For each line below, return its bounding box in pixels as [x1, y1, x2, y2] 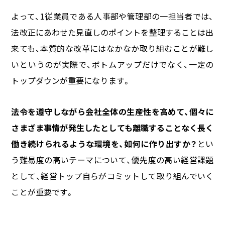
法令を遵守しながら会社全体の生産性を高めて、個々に [11, 105, 214, 118]
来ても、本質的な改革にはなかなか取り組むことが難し [11, 42, 214, 54]
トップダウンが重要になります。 [11, 74, 131, 86]
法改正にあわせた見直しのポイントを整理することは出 [11, 26, 214, 38]
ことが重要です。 [11, 186, 74, 198]
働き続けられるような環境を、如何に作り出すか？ [11, 138, 197, 150]
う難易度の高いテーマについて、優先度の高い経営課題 [11, 154, 214, 166]
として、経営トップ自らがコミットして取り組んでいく [11, 170, 214, 182]
